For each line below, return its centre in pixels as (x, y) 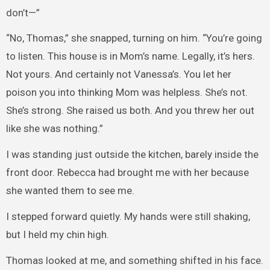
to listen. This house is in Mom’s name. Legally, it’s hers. (130, 56)
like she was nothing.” (54, 129)
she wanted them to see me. (70, 191)
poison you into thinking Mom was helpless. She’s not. (127, 93)
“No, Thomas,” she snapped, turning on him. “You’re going (134, 38)
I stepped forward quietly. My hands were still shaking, (128, 216)
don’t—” (23, 12)
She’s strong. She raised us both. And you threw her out (130, 111)
